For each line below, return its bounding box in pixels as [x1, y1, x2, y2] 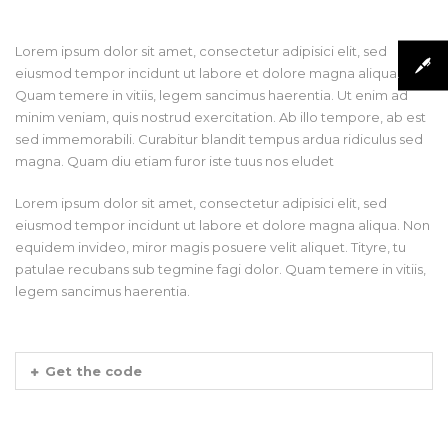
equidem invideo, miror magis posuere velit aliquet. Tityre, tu [15, 239, 406, 255]
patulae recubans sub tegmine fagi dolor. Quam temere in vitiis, [15, 261, 426, 277]
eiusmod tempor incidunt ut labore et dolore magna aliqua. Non [15, 217, 430, 233]
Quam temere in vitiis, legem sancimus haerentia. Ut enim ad [15, 87, 408, 103]
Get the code [45, 363, 142, 379]
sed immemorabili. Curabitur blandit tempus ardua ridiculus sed [15, 131, 423, 147]
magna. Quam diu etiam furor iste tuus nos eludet [15, 153, 334, 169]
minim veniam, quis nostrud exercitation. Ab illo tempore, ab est [15, 109, 426, 125]
